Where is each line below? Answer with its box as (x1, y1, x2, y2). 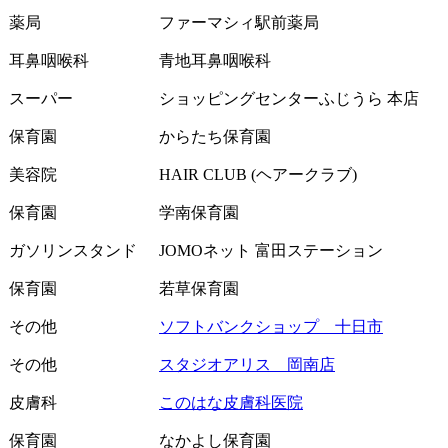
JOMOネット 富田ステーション (159, 241, 383, 259)
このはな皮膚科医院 (159, 393, 303, 411)
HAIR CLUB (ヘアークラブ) (159, 165, 357, 183)
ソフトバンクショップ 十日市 (159, 317, 383, 335)
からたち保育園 (159, 127, 271, 145)
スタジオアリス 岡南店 (159, 355, 335, 373)
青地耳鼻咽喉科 (159, 51, 271, 69)
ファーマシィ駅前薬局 (159, 13, 319, 31)
